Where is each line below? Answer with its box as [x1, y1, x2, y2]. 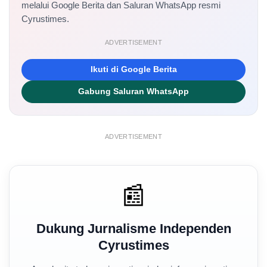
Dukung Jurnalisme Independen [36, 221, 231, 236]
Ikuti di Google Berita [90, 64, 177, 74]
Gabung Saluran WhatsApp [78, 86, 189, 96]
